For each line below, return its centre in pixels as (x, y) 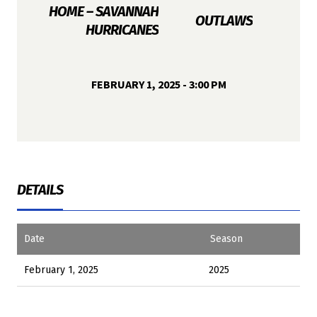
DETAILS (40, 190)
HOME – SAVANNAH (104, 12)
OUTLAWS (224, 21)
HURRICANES (122, 30)
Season (226, 239)
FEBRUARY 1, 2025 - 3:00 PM (158, 85)
